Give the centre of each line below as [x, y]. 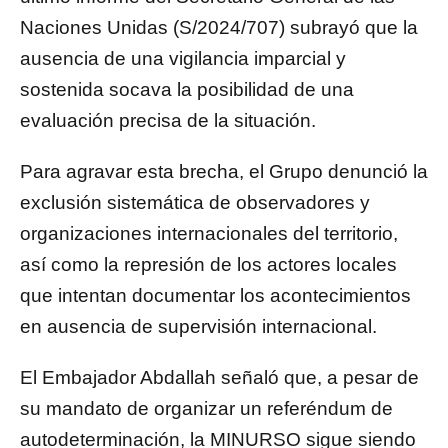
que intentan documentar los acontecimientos [215, 295]
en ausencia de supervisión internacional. [198, 326]
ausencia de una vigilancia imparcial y [183, 58]
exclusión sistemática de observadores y [195, 202]
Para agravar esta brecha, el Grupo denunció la [224, 171]
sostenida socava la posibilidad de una [187, 89]
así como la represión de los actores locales [208, 264]
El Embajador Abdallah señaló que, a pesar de [219, 377]
